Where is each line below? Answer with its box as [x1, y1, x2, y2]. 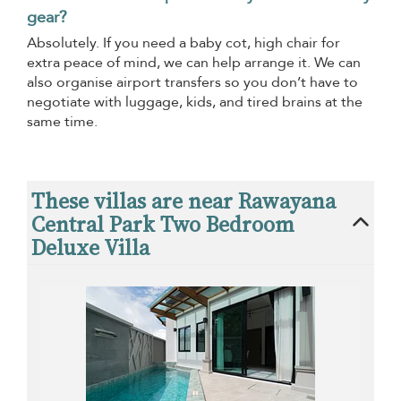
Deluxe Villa [31, 232, 149, 262]
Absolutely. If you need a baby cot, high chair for [27, 32, 340, 53]
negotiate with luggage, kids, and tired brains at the [27, 91, 363, 112]
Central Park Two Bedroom [31, 209, 294, 239]
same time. [27, 111, 98, 132]
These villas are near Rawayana [31, 185, 336, 216]
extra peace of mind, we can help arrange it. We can [27, 52, 361, 73]
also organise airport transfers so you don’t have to [27, 72, 358, 92]
